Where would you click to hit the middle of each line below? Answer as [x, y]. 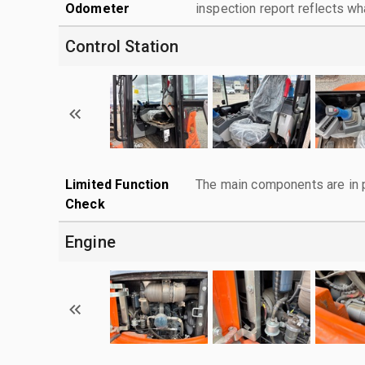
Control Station [122, 46]
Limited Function [117, 184]
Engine [90, 242]
